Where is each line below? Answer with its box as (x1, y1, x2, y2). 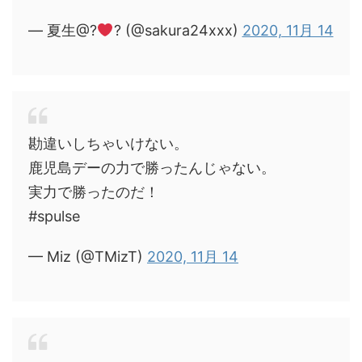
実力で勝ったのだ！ (28, 183, 159, 200)
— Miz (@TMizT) (28, 248, 147, 265)
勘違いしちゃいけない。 (28, 135, 188, 152)
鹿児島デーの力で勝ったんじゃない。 (28, 159, 276, 176)
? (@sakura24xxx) (113, 22, 242, 39)
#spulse (28, 208, 80, 225)
